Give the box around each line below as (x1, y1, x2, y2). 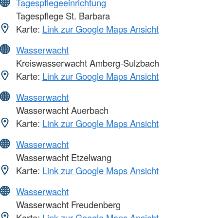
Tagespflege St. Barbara (14, 9, 110, 22)
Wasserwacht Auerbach (14, 104, 109, 116)
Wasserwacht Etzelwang (14, 151, 111, 163)
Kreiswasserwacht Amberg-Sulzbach (14, 56, 159, 69)
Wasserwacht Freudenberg (14, 198, 121, 211)
